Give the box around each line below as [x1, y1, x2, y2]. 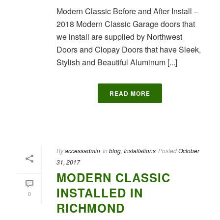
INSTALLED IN [56, 184, 143, 201]
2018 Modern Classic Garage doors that [56, 18, 195, 29]
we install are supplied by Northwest [56, 31, 182, 42]
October [178, 146, 199, 155]
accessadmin [65, 146, 100, 155]
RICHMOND [56, 199, 125, 216]
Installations [124, 146, 156, 155]
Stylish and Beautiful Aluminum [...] [56, 56, 177, 68]
